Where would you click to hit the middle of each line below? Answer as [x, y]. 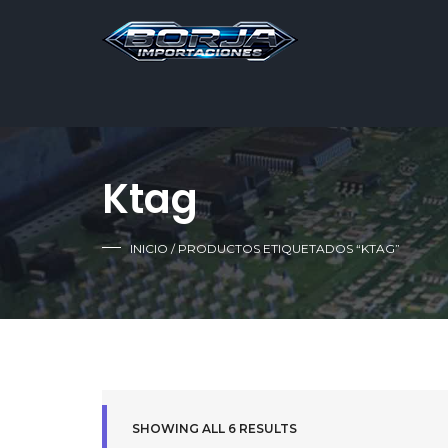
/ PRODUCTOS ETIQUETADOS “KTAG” [284, 248]
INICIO [149, 248]
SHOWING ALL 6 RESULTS [214, 428]
